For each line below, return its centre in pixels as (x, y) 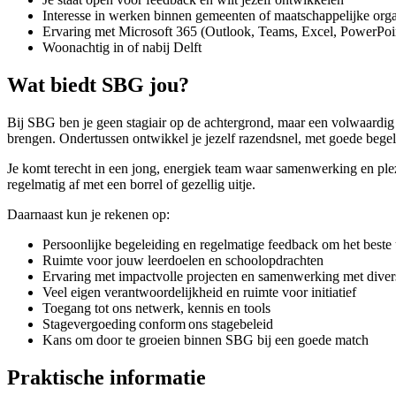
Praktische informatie (107, 378)
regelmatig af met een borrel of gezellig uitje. (133, 185)
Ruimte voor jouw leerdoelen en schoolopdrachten (187, 261)
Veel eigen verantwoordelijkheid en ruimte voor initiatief (203, 293)
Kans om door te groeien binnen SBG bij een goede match (207, 340)
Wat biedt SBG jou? (98, 85)
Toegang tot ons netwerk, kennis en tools (160, 308)
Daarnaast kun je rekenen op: (90, 215)
